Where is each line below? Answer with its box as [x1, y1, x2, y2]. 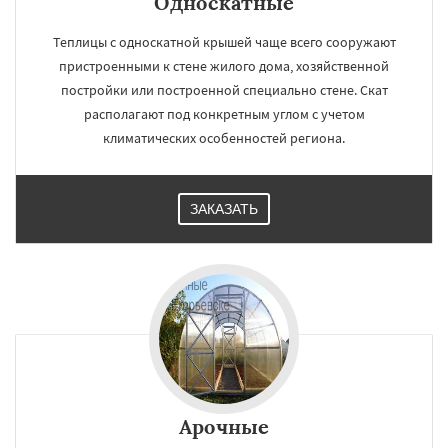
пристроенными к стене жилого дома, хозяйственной [59, 57, 389, 75]
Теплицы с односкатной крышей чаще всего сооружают [52, 33, 396, 51]
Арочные [179, 414, 269, 439]
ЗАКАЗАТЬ [190, 201, 258, 217]
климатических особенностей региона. [103, 129, 345, 147]
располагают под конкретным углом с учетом [83, 105, 365, 123]
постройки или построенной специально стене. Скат [60, 81, 388, 99]
